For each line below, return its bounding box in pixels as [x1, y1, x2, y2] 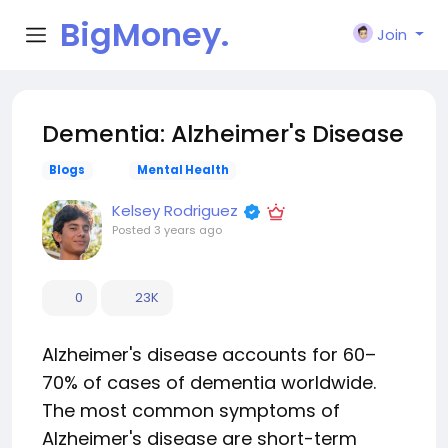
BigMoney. [60, 12, 229, 57]
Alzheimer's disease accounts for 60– [42, 342, 376, 367]
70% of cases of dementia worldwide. [42, 370, 376, 395]
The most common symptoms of [42, 398, 340, 423]
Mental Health [136, 162, 229, 178]
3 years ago [154, 222, 222, 238]
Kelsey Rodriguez [112, 200, 242, 221]
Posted [112, 222, 154, 238]
